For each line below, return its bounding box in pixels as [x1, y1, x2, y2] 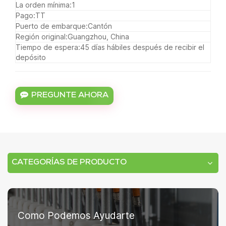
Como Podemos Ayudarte [18, 209, 135, 221]
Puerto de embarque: [16, 21, 88, 30]
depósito [16, 52, 46, 62]
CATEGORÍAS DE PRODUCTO [12, 158, 127, 167]
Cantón [88, 21, 112, 30]
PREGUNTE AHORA [31, 91, 108, 100]
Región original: [16, 32, 68, 41]
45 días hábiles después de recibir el [80, 42, 204, 51]
